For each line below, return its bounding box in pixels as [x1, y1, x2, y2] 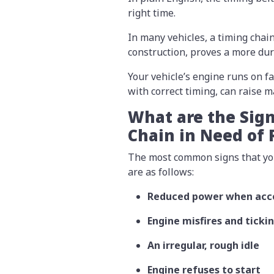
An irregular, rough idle [147, 239, 259, 253]
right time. [128, 6, 176, 20]
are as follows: [128, 165, 196, 179]
